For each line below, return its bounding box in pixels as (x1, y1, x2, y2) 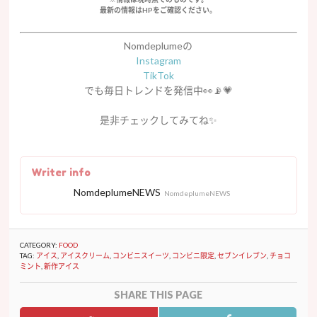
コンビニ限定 (172, 251, 215, 260)
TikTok (142, 69, 174, 82)
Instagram (135, 54, 181, 67)
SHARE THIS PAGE (114, 289, 203, 301)
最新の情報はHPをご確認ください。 (100, 5, 217, 14)
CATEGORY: (20, 241, 59, 250)
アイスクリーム (60, 251, 110, 260)
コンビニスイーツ (113, 251, 170, 260)
